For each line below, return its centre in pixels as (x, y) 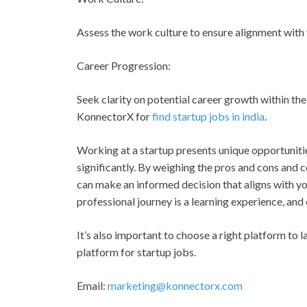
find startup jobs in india (207, 116)
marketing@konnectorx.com (175, 285)
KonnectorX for (113, 116)
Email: (92, 285)
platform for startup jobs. (136, 251)
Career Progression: (124, 65)
